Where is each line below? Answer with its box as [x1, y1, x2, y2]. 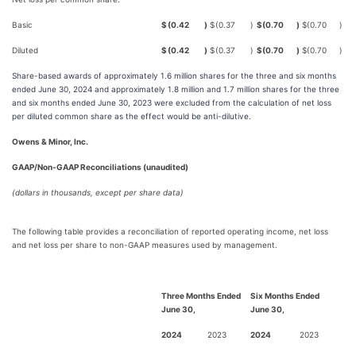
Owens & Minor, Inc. [12, 137, 88, 146]
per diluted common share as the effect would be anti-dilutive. [12, 111, 251, 121]
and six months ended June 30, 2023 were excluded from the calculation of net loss [12, 98, 331, 107]
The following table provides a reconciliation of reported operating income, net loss [12, 226, 328, 236]
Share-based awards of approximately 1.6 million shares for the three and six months [12, 71, 336, 80]
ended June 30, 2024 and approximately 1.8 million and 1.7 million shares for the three [12, 84, 339, 94]
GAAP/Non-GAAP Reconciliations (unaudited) [12, 162, 188, 172]
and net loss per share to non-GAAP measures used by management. [12, 240, 277, 250]
